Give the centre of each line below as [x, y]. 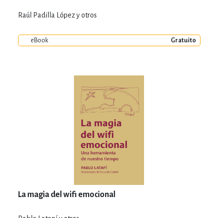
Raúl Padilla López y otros [57, 15]
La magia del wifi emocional [66, 194]
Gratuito [183, 40]
